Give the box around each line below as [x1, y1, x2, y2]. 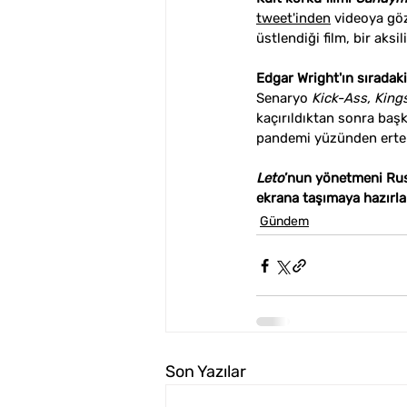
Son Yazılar [165, 362, 246, 382]
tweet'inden [256, 10, 331, 26]
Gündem [260, 213, 309, 229]
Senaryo [256, 90, 312, 106]
